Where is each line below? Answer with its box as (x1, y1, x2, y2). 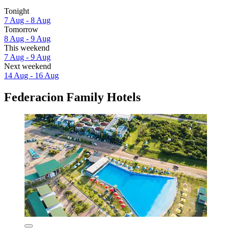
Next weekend (4, 61, 51, 71)
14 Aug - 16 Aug (4, 71, 59, 80)
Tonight (4, 6, 29, 15)
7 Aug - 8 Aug (4, 15, 51, 25)
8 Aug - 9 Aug (4, 34, 51, 43)
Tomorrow (4, 25, 38, 34)
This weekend (4, 43, 50, 52)
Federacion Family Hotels (4, 90, 141, 104)
